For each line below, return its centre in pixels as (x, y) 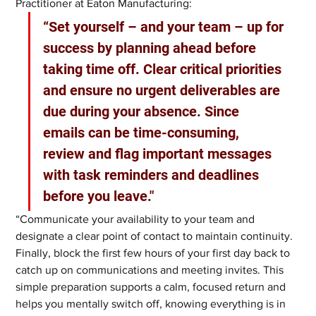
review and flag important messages (159, 154)
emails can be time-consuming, (143, 133)
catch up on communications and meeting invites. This (151, 270)
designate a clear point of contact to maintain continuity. (156, 236)
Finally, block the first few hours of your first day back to (154, 253)
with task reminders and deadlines (153, 175)
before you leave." (99, 196)
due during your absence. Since (143, 112)
